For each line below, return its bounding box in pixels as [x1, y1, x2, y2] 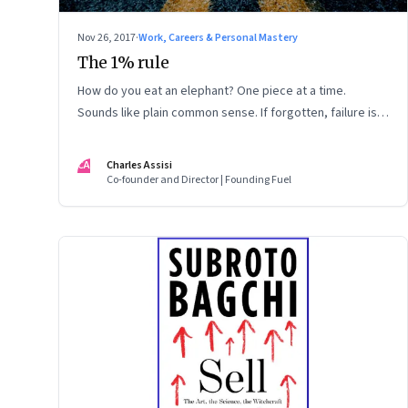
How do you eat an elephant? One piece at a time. [77, 81, 346, 100]
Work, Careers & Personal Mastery [138, 29, 298, 46]
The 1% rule [77, 51, 169, 73]
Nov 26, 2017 [77, 29, 136, 46]
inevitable [77, 125, 131, 144]
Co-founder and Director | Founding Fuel [107, 171, 291, 188]
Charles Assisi [107, 157, 172, 173]
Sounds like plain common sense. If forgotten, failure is [77, 103, 377, 122]
